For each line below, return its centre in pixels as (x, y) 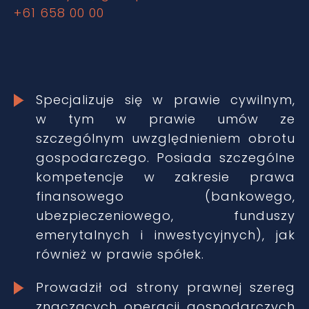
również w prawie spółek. (120, 254)
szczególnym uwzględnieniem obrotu (166, 138)
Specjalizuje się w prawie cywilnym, (166, 100)
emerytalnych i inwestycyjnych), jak (166, 235)
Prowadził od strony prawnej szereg (166, 287)
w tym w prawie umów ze (166, 119)
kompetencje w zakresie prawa (166, 177)
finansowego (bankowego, (166, 196)
